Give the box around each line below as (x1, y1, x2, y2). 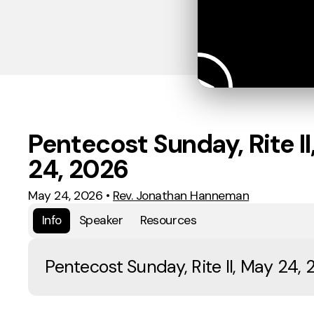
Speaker (78, 212, 123, 228)
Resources (140, 212, 197, 228)
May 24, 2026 (28, 187, 103, 203)
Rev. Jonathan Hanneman (113, 187, 250, 203)
